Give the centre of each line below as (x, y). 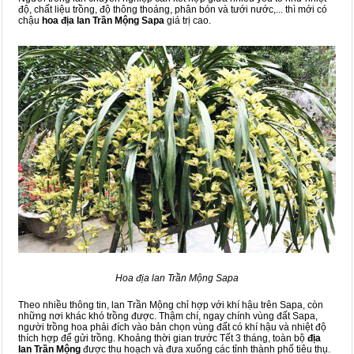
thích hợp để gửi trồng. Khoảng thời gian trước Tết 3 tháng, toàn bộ (163, 339)
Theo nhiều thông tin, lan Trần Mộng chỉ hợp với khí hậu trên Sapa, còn (171, 305)
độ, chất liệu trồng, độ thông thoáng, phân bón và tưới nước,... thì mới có (173, 10)
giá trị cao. (188, 21)
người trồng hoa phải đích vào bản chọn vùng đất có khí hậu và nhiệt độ (172, 328)
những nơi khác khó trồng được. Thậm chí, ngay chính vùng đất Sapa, (168, 316)
